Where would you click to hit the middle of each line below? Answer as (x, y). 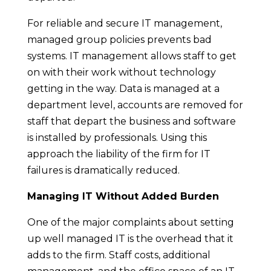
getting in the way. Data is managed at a (123, 88)
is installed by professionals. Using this (117, 137)
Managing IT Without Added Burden (123, 196)
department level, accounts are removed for (135, 105)
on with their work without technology (121, 72)
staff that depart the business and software (131, 121)
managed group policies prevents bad (119, 39)
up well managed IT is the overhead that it (130, 238)
